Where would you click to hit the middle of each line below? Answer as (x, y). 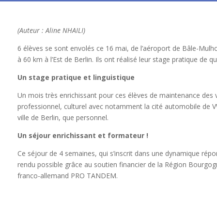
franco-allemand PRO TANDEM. (67, 176)
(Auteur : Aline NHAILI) (51, 31)
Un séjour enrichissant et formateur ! (83, 136)
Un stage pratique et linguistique (76, 77)
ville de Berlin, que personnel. (63, 118)
